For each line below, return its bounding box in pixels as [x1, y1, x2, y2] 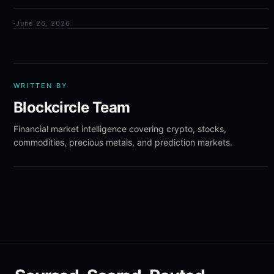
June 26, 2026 [16, 19, 71, 28]
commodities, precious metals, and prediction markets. [13, 137, 232, 147]
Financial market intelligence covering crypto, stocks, [13, 124, 226, 134]
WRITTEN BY [13, 81, 67, 90]
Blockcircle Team [13, 98, 130, 116]
